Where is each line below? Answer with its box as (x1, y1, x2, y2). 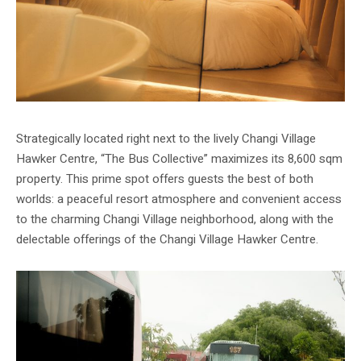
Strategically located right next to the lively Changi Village (16, 130, 316, 148)
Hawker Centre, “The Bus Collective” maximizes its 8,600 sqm (16, 150, 342, 168)
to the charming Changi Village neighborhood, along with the (16, 210, 334, 229)
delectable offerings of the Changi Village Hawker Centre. (16, 230, 318, 249)
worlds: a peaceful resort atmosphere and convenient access (16, 190, 342, 209)
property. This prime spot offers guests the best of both (16, 170, 313, 189)
